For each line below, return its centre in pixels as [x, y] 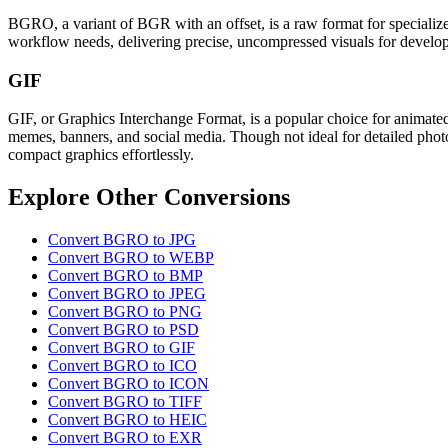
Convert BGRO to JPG [122, 240]
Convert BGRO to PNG [125, 312]
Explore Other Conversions [149, 197]
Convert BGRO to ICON [128, 384]
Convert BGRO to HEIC [127, 420]
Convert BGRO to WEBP [131, 258]
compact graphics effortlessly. [101, 155]
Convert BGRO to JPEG [127, 294]
